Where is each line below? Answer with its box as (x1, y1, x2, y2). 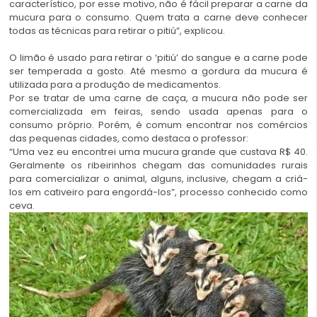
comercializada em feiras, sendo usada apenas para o (9, 105, 308, 119)
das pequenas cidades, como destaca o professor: (9, 132, 248, 146)
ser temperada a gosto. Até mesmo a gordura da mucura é (9, 64, 308, 79)
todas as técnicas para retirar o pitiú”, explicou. (9, 24, 225, 38)
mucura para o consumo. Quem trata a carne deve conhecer (9, 11, 308, 25)
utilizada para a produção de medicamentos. (9, 78, 221, 92)
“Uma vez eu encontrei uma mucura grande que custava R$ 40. (9, 145, 308, 159)
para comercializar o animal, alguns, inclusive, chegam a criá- (9, 172, 308, 186)
